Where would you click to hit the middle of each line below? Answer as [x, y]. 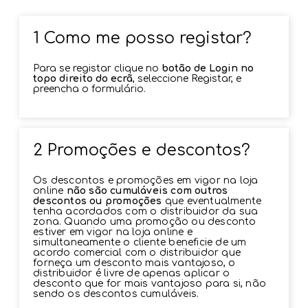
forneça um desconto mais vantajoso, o [134, 263]
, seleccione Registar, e [187, 78]
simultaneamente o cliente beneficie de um [140, 242]
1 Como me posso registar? [143, 38]
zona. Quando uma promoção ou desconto [145, 221]
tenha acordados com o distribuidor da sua [146, 211]
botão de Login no [208, 68]
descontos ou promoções [98, 201]
